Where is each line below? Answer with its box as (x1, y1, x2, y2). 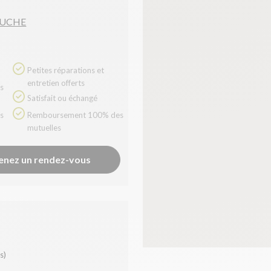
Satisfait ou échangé (27, 93, 97, 103)
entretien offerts (27, 78, 85, 88)
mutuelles (27, 123, 61, 133)
